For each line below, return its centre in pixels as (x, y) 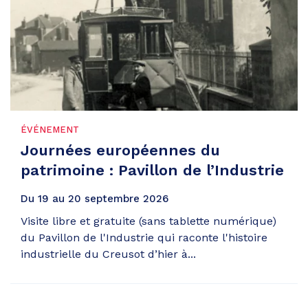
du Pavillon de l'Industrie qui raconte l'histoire (144, 237)
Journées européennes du (120, 151)
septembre (112, 198)
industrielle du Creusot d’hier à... (108, 254)
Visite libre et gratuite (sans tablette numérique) (148, 221)
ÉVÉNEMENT (50, 130)
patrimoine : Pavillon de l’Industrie (152, 170)
